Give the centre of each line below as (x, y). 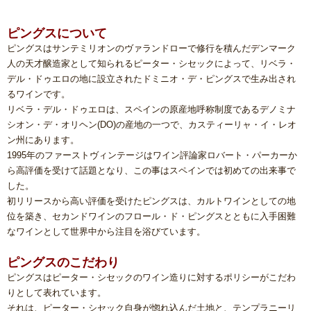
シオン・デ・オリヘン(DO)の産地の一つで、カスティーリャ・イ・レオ (152, 125)
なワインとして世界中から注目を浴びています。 (106, 232)
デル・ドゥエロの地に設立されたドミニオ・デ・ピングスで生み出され (151, 79)
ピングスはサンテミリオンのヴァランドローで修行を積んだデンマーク (151, 49)
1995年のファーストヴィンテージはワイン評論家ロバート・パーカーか (152, 155)
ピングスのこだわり (63, 263)
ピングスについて (57, 34)
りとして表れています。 (57, 293)
